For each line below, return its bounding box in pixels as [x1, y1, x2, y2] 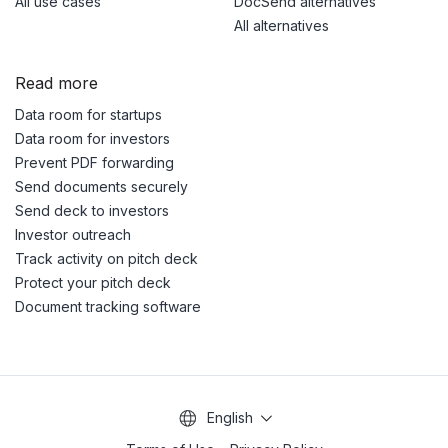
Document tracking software [15, 298, 201, 316]
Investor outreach [15, 226, 131, 244]
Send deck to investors [15, 202, 169, 220]
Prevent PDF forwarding [15, 154, 174, 172]
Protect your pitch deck [15, 274, 171, 292]
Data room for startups [15, 106, 162, 124]
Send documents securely [15, 178, 188, 196]
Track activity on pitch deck [15, 250, 198, 268]
